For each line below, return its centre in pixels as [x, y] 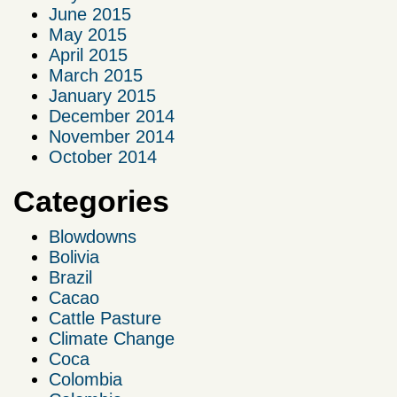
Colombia [86, 380]
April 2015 [88, 55]
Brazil [70, 278]
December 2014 [112, 117]
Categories [91, 202]
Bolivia [74, 257]
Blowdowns [93, 237]
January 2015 [102, 96]
